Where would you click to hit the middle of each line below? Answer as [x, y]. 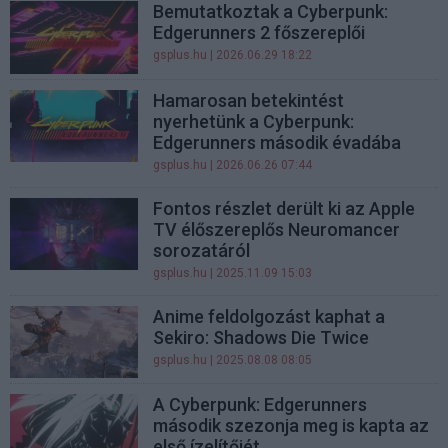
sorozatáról [202, 250]
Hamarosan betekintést [249, 100]
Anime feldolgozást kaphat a [269, 316]
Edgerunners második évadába [277, 142]
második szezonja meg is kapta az [291, 425]
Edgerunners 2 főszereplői [259, 33]
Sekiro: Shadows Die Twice [261, 337]
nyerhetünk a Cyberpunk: [254, 121]
